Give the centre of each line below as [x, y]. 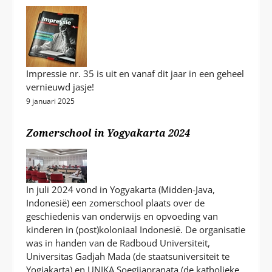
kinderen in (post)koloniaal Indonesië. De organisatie [136, 230]
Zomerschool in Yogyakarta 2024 [108, 133]
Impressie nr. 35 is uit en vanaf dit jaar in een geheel [135, 74]
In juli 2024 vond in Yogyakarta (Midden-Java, [121, 190]
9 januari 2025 [51, 101]
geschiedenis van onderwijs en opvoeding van [122, 216]
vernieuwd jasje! [60, 87]
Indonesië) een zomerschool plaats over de [116, 203]
